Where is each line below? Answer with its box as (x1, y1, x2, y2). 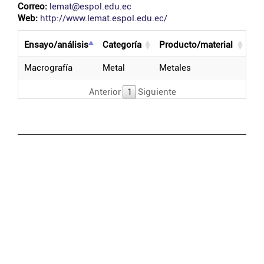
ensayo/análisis (29, 39, 88, 50)
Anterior (89, 86, 121, 97)
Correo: (18, 1, 47, 12)
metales (167, 62, 191, 73)
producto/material (165, 39, 233, 50)
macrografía (32, 62, 72, 73)
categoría (108, 39, 141, 50)
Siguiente (137, 86, 176, 97)
